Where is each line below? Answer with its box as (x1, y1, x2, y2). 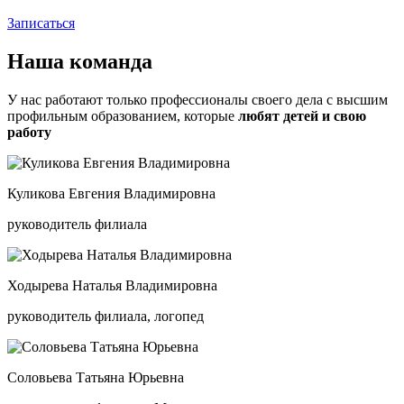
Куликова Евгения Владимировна (7, 185, 216, 201)
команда (69, 49, 152, 73)
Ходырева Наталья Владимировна (7, 277, 217, 293)
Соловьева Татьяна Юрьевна (7, 369, 184, 385)
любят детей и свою (238, 107, 366, 124)
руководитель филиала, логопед (7, 308, 204, 324)
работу (7, 124, 51, 140)
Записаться (7, 14, 75, 31)
